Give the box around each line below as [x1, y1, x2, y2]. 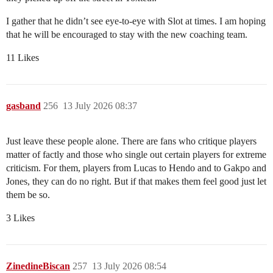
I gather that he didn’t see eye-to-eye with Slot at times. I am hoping [6, 15, 266, 26]
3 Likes [6, 212, 35, 223]
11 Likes [6, 52, 39, 63]
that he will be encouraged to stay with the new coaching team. [6, 29, 247, 40]
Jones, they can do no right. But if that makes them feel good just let [6, 175, 266, 186]
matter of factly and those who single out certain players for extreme [6, 149, 266, 160]
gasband [6, 100, 41, 111]
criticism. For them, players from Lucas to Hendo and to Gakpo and [6, 162, 266, 173]
